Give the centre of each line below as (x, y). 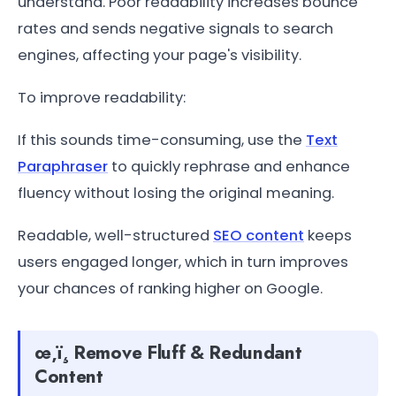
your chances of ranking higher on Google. (170, 288)
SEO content (259, 235)
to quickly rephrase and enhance (229, 166)
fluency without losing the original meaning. (176, 193)
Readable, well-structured (115, 235)
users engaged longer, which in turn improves (183, 262)
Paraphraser (63, 166)
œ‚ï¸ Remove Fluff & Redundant (168, 352)
